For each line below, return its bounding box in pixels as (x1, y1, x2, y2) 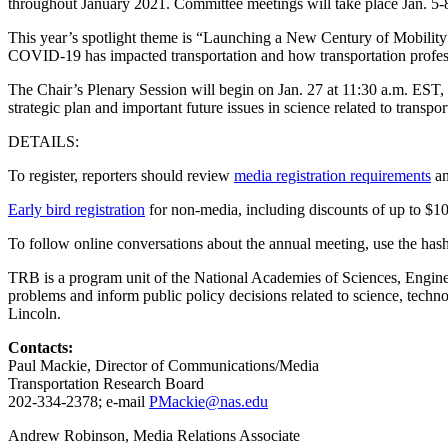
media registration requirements (234, 167, 431, 185)
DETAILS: (8, 133, 79, 151)
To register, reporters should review (8, 167, 234, 185)
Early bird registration (8, 201, 145, 219)
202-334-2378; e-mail (8, 393, 149, 411)
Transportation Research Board (8, 375, 204, 393)
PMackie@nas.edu (149, 393, 268, 411)
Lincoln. (8, 305, 65, 323)
